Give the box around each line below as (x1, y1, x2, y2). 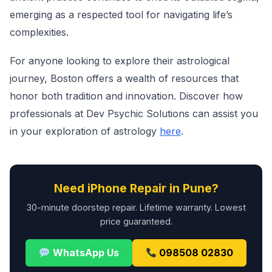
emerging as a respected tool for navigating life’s (10, 8, 233, 21)
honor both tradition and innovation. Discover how (10, 90, 243, 102)
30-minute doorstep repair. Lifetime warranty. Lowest (26, 202, 246, 212)
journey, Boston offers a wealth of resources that (10, 72, 239, 84)
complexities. (10, 26, 69, 38)
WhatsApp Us (50, 246, 119, 259)
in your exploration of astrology (10, 125, 160, 137)
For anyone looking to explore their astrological (10, 55, 229, 67)
